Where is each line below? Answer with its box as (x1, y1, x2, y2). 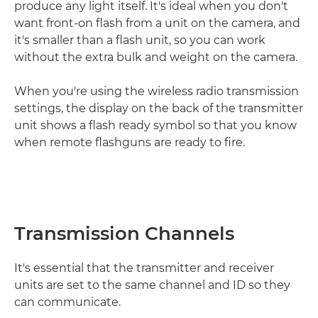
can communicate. (14, 295, 121, 309)
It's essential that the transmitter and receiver (14, 261, 274, 275)
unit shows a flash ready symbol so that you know (14, 119, 297, 132)
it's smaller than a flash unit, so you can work (14, 33, 265, 47)
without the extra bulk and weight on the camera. (14, 50, 297, 64)
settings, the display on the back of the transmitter (14, 102, 303, 115)
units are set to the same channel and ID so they (14, 278, 290, 292)
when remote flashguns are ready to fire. (14, 136, 245, 149)
